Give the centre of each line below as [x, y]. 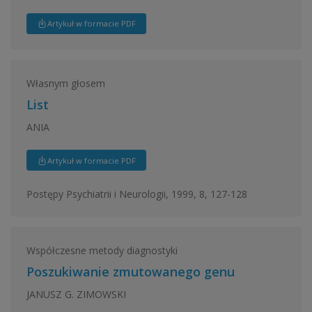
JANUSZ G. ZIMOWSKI [76, 294]
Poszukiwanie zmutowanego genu [130, 272]
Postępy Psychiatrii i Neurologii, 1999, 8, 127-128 [136, 194]
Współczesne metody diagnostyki [102, 250]
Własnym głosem [65, 83]
